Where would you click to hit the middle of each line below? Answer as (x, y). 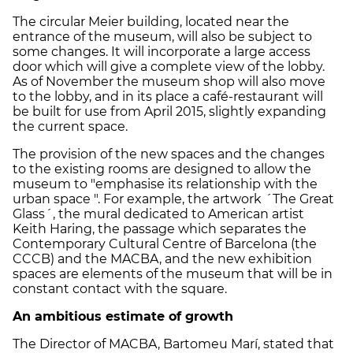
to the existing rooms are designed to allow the (162, 169)
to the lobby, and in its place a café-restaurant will (168, 96)
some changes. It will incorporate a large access (162, 51)
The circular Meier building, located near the (151, 21)
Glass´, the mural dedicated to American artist (158, 214)
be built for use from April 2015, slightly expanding (169, 111)
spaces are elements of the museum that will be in (173, 273)
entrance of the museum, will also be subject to (162, 36)
